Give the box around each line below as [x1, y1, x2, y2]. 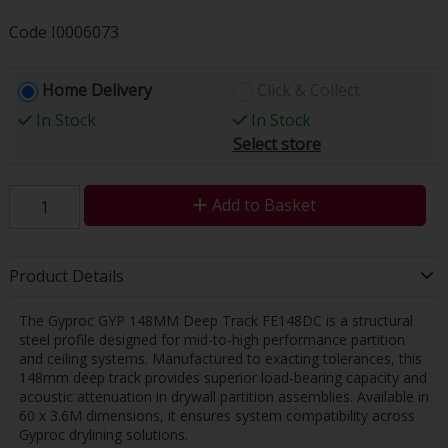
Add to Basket [212, 193, 317, 216]
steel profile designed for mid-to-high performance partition [18, 329, 405, 349]
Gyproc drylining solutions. [18, 424, 188, 444]
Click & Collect [256, 78, 360, 101]
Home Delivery [41, 78, 152, 101]
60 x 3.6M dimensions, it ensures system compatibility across [18, 405, 415, 425]
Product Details [8, 264, 124, 287]
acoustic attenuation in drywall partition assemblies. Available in [18, 386, 429, 406]
